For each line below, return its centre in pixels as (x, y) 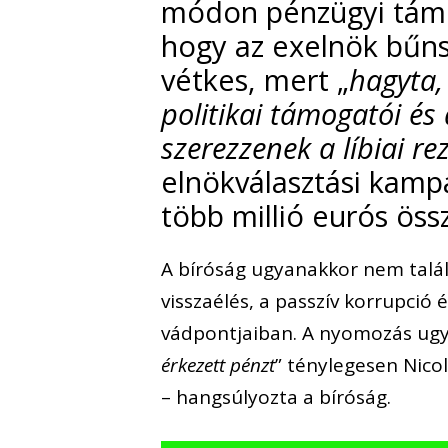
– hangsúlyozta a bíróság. (276, 396)
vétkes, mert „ (255, 79)
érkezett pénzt (218, 364)
